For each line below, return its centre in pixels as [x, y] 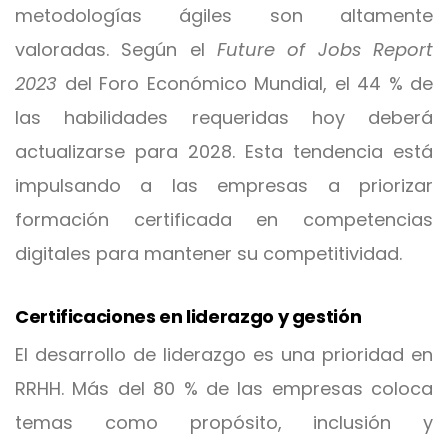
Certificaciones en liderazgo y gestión [188, 316]
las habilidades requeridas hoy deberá [224, 117]
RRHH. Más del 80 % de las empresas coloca [224, 388]
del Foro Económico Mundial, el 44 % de [245, 83]
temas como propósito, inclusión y [224, 422]
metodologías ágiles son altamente [224, 15]
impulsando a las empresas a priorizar [224, 185]
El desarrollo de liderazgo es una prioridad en [224, 354]
